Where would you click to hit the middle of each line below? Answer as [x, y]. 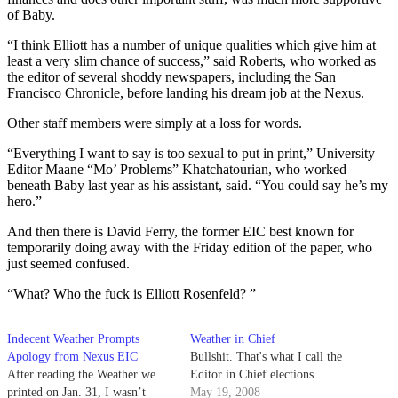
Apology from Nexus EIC [72, 356]
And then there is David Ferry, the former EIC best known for [180, 231]
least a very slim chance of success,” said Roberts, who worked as [191, 60]
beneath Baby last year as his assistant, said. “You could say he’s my [198, 185]
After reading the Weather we [81, 374]
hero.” [24, 201]
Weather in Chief [233, 338]
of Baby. [31, 14]
